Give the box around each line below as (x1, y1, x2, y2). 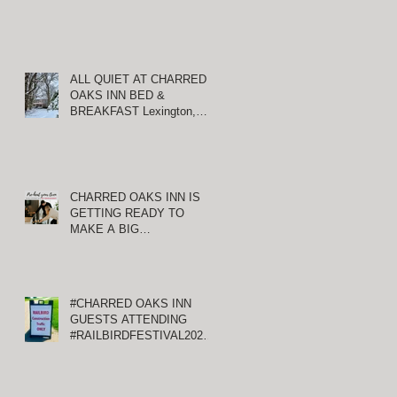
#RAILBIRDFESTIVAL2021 (70, 329, 209, 342)
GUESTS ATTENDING (70, 313, 187, 326)
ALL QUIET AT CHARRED (70, 73, 206, 86)
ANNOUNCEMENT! (70, 238, 171, 252)
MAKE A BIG (70, 222, 139, 236)
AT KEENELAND (70, 345, 158, 358)
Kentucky (70, 121, 119, 134)
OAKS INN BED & (70, 89, 165, 102)
